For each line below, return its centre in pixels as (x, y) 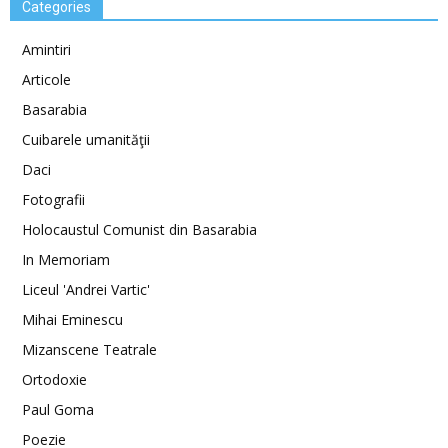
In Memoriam (66, 259)
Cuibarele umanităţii (86, 139)
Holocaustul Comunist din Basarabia (139, 229)
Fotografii (53, 199)
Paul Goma (58, 409)
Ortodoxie (54, 379)
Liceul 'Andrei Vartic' (86, 289)
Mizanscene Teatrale (89, 349)
